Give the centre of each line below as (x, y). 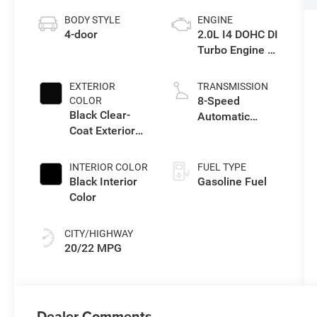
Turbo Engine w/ (238, 50)
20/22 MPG (93, 248)
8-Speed (218, 100)
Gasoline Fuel (232, 181)
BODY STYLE (93, 19)
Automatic (223, 116)
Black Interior (104, 181)
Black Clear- (100, 115)
